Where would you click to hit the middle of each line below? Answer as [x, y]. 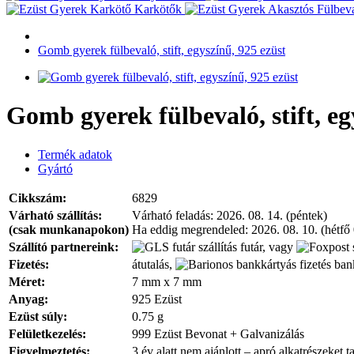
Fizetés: [29, 264]
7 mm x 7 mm [167, 281]
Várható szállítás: [55, 215]
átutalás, [154, 264]
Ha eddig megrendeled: [192, 229]
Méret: [27, 281]
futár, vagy [267, 247]
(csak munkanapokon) [69, 229]
